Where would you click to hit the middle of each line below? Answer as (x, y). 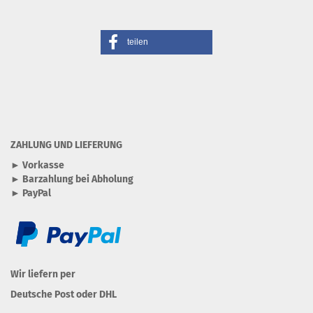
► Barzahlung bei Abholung (72, 180)
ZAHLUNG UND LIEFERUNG (66, 145)
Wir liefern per (43, 275)
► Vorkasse (37, 166)
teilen (138, 42)
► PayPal (31, 194)
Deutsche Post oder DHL (64, 295)
